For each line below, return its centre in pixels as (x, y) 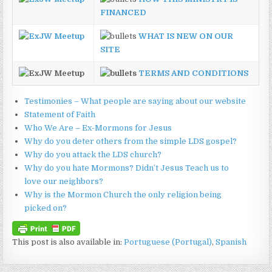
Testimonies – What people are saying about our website (135, 101)
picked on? (46, 208)
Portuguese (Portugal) (168, 242)
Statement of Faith (60, 114)
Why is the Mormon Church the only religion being (123, 195)
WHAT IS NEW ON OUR (186, 36)
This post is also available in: (68, 242)
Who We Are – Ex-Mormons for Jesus (98, 128)
